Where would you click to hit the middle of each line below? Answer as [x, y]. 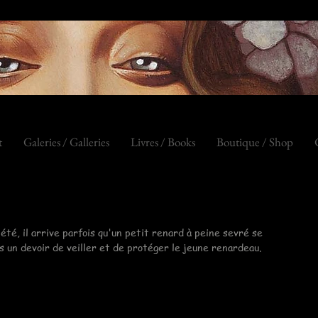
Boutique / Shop [255, 142]
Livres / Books [163, 142]
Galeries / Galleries [66, 142]
